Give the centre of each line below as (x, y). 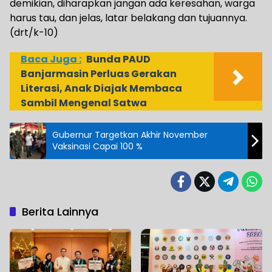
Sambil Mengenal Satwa (84, 103)
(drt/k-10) (34, 32)
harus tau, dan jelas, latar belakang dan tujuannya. (128, 18)
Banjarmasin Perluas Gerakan (99, 73)
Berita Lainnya (60, 211)
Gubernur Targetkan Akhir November (130, 134)
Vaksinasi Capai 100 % (97, 146)
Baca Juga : (51, 59)
